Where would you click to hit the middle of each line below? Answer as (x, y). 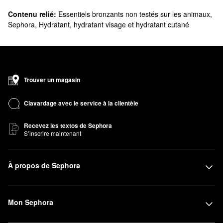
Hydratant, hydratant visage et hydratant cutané (114, 24)
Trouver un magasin (52, 79)
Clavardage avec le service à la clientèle (81, 103)
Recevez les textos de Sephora (68, 125)
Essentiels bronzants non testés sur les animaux (134, 14)
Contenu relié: (32, 14)
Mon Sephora (31, 202)
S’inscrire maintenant (53, 133)
